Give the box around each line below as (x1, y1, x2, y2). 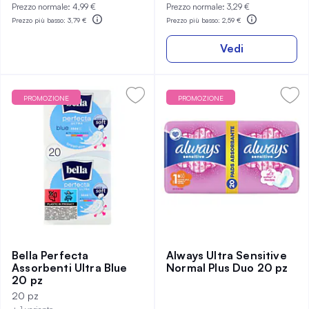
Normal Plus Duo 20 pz (166, 261, 288, 275)
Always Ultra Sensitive (166, 248, 287, 262)
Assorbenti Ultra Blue (12, 261, 128, 275)
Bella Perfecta (12, 248, 89, 262)
